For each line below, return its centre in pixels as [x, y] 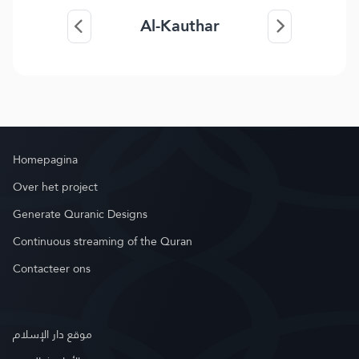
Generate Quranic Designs [80, 214]
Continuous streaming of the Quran [103, 241]
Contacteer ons [52, 268]
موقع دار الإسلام [52, 334]
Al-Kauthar [179, 26]
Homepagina [45, 159]
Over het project [55, 187]
